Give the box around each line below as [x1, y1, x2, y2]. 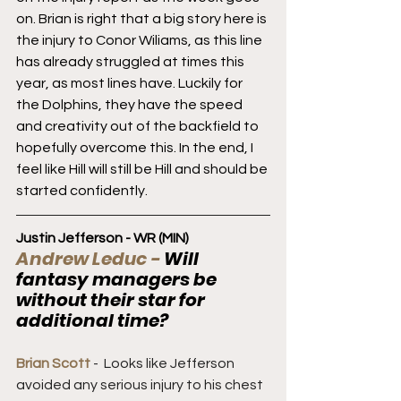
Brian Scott [16, 355, 93, 371]
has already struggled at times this [16, 54, 247, 69]
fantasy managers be [16, 266, 220, 292]
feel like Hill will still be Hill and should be [16, 161, 270, 176]
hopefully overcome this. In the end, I [16, 140, 256, 155]
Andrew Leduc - [16, 245, 164, 271]
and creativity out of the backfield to [16, 118, 261, 133]
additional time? [16, 307, 168, 333]
